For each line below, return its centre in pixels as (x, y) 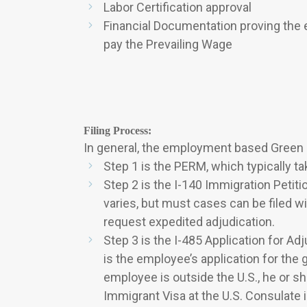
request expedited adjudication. (189, 222)
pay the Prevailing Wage (168, 44)
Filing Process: (118, 131)
